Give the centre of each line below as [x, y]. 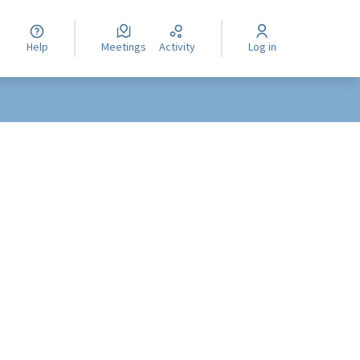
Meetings [127, 47]
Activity [180, 47]
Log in [264, 47]
